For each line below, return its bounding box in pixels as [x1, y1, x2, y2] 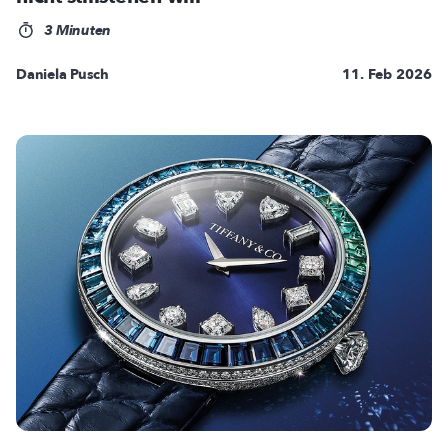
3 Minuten [39, 20, 111, 40]
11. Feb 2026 [342, 64, 432, 84]
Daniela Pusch [16, 64, 109, 84]
